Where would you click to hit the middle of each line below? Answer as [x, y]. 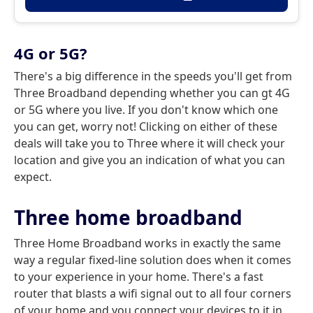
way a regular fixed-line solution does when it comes [153, 260]
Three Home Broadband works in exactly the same [147, 243]
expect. [33, 177]
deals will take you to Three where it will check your [150, 144]
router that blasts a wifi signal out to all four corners [153, 294]
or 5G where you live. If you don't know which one [146, 110]
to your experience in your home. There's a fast [139, 277]
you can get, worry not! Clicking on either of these [146, 127]
